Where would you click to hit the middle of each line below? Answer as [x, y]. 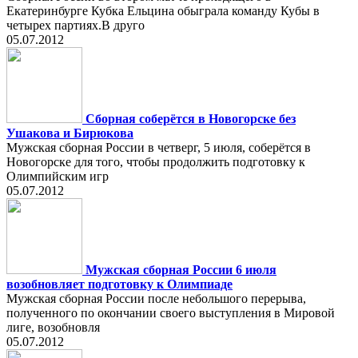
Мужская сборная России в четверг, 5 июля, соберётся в [159, 147]
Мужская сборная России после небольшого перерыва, [156, 298]
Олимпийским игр [58, 176]
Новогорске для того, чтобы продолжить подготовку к [156, 162]
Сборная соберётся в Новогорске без [191, 119]
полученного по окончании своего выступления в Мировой [171, 313]
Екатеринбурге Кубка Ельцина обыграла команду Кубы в [163, 11]
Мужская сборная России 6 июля [181, 270]
